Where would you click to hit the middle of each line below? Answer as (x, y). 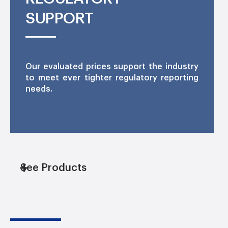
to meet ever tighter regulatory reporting (112, 78)
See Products (53, 168)
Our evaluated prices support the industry (112, 67)
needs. (39, 89)
